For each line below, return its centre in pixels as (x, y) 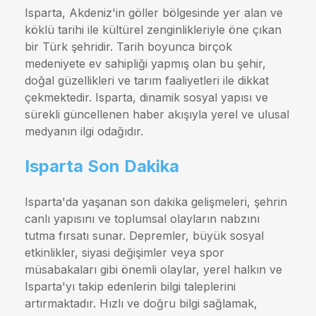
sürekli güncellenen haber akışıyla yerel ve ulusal (157, 114)
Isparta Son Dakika (102, 166)
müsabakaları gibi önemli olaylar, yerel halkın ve (153, 269)
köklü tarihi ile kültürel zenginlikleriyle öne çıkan (153, 29)
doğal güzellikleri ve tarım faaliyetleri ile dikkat (147, 80)
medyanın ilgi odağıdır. (84, 131)
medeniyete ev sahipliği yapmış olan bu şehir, (145, 63)
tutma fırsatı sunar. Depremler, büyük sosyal (144, 235)
